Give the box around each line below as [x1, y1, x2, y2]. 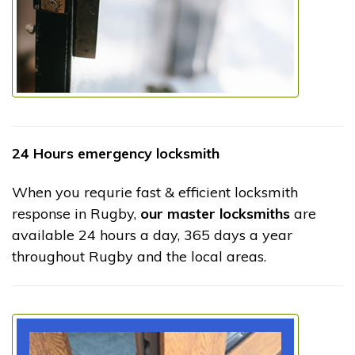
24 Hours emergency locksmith [12, 144, 219, 162]
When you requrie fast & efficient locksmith [12, 183, 298, 202]
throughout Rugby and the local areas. [12, 247, 266, 266]
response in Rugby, [12, 204, 140, 223]
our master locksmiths [140, 204, 290, 223]
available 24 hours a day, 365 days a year [12, 226, 292, 245]
